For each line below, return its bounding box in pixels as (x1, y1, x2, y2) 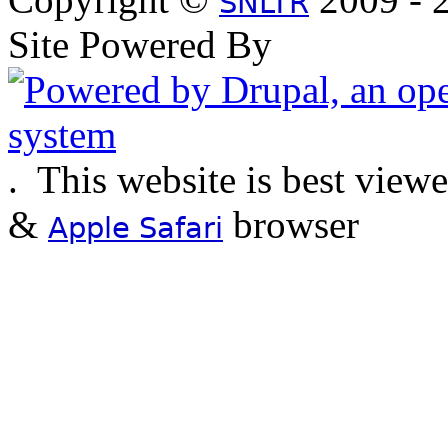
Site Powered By (8, 23, 272, 66)
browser (223, 203, 359, 246)
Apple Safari (48, 211, 223, 245)
